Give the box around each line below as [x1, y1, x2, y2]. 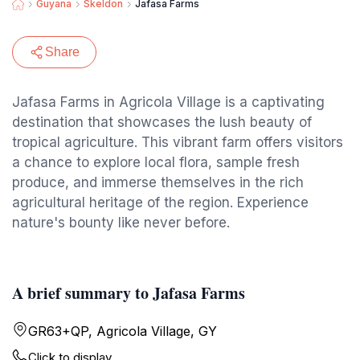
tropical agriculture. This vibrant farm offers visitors [12, 134, 343, 150]
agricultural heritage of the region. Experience [12, 194, 309, 211]
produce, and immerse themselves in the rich [12, 174, 304, 190]
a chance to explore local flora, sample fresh [12, 154, 300, 170]
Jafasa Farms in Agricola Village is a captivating [12, 94, 325, 110]
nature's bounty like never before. [12, 215, 230, 231]
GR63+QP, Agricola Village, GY [28, 323, 217, 339]
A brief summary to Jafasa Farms [12, 281, 245, 305]
